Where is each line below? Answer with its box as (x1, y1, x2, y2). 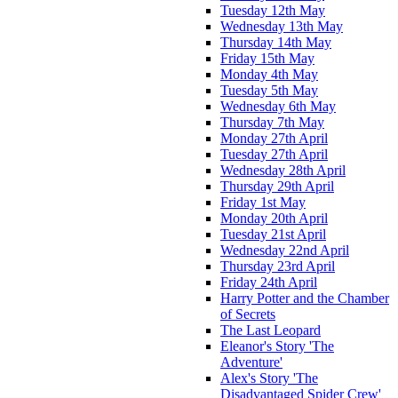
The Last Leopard (220, 322, 321, 338)
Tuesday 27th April (220, 146, 328, 162)
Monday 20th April (220, 210, 328, 226)
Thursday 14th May (220, 34, 331, 50)
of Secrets (220, 306, 275, 322)
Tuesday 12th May (220, 2, 325, 18)
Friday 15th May (220, 50, 314, 66)
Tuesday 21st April (220, 226, 326, 242)
